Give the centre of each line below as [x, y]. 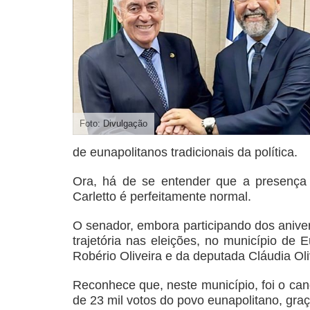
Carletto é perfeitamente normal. [162, 196]
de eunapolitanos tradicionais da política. [185, 152]
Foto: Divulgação [113, 123]
